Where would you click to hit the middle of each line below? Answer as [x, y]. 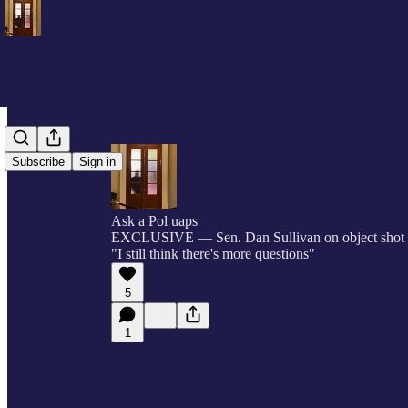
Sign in [97, 162]
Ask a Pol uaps [154, 221]
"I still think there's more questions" [213, 254]
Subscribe [38, 162]
